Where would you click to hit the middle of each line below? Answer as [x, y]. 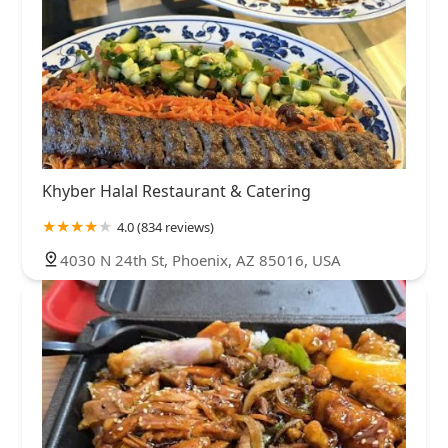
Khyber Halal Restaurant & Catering [176, 191]
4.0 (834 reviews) [165, 227]
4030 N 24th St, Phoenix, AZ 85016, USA [200, 260]
